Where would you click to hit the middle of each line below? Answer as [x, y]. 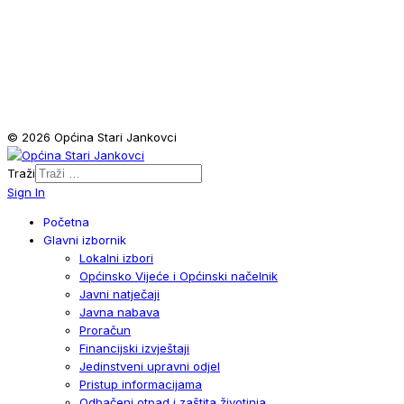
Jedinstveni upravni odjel [150, 366]
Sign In [26, 192]
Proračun [105, 330]
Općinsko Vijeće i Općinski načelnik [179, 275]
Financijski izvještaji [134, 348]
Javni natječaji [119, 294]
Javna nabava [119, 312]
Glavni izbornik [85, 239]
